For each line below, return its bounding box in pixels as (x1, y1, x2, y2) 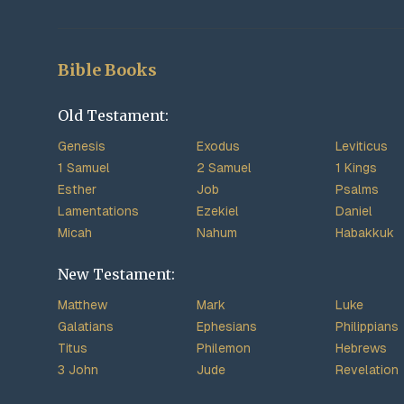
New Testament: (58, 265, 175, 283)
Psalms (335, 182, 379, 197)
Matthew (58, 298, 107, 312)
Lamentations (58, 204, 139, 218)
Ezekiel (197, 204, 239, 218)
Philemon (197, 341, 251, 355)
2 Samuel (197, 161, 252, 175)
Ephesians (197, 319, 257, 334)
